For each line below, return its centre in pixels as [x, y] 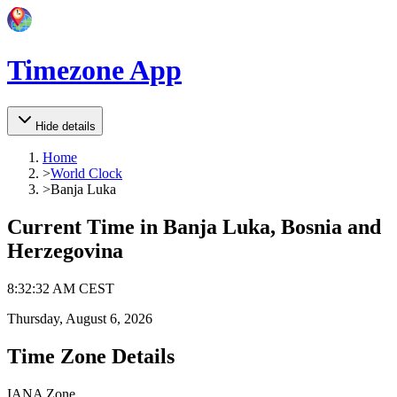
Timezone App [94, 70]
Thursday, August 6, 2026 [80, 318]
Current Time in [85, 226]
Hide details [66, 126]
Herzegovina [65, 250]
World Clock [86, 173]
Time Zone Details [91, 356]
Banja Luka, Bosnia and [272, 226]
